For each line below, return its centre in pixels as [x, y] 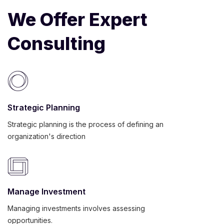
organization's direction [46, 136]
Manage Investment [46, 191]
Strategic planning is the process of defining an [85, 124]
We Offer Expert [77, 19]
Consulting [56, 43]
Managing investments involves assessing [76, 208]
